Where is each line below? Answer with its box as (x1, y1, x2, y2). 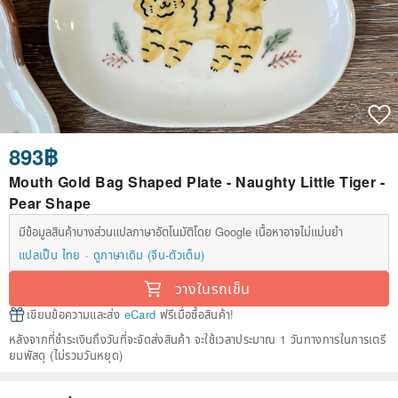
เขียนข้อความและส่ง (27, 306, 124, 323)
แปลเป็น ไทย (19, 246, 81, 264)
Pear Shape (9, 193, 92, 214)
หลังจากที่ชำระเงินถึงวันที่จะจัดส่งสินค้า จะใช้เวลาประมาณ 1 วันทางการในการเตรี (9, 330, 386, 348)
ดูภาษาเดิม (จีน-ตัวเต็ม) (92, 246, 205, 264)
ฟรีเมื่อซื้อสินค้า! (155, 306, 235, 323)
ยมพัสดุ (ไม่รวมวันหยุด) (9, 346, 123, 364)
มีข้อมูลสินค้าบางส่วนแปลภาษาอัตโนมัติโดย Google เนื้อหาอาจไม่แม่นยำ (19, 223, 343, 241)
